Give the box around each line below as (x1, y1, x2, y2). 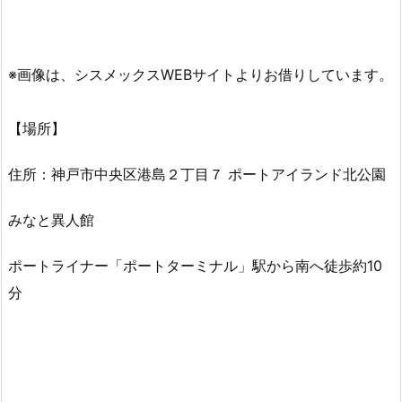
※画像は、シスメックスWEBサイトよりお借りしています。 (8, 66, 393, 84)
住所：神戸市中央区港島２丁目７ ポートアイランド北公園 (8, 164, 386, 183)
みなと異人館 (8, 210, 94, 229)
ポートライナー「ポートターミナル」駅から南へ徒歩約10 (8, 256, 382, 275)
